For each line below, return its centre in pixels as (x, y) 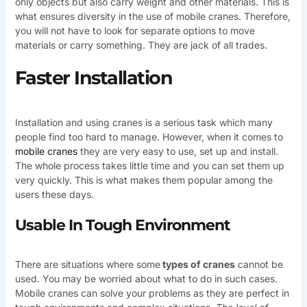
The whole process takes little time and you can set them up (149, 166)
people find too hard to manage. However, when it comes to (149, 137)
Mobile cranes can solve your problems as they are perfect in (152, 293)
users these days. (54, 195)
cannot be (259, 265)
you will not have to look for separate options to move (135, 31)
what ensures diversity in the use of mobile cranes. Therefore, (152, 16)
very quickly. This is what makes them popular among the (144, 180)
